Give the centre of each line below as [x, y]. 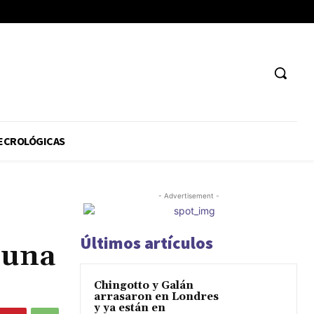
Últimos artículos [146, 243]
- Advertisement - [189, 196]
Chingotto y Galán [144, 286]
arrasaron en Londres [156, 297]
